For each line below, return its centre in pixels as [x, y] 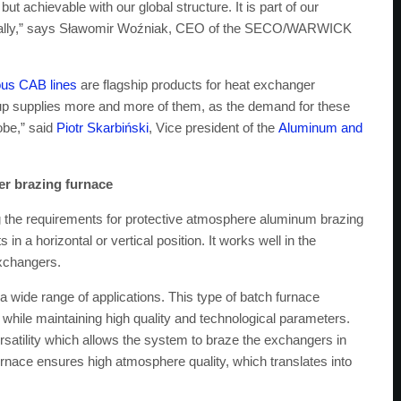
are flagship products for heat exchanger [196, 85]
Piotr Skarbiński [102, 128]
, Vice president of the [213, 128]
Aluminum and [320, 128]
